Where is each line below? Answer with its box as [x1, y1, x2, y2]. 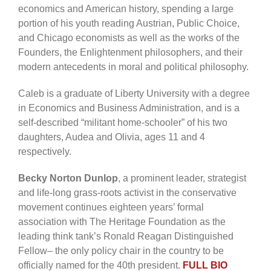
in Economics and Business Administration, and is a [18, 102, 240, 113]
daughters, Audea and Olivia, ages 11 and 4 [18, 131, 205, 142]
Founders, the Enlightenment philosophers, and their [18, 47, 243, 57]
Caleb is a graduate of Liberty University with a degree [18, 88, 250, 99]
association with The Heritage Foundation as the [18, 216, 226, 227]
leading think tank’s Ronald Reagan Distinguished [18, 230, 233, 241]
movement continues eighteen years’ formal [18, 201, 204, 212]
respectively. [18, 146, 71, 157]
